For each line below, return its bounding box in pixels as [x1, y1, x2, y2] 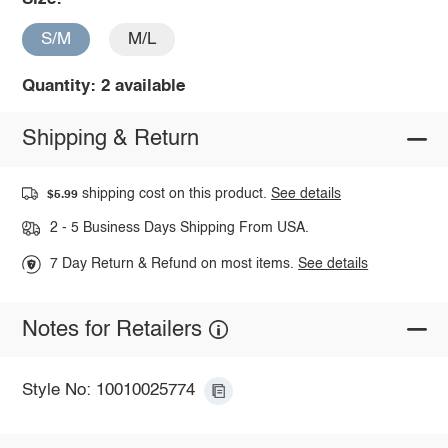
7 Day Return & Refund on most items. [50, 257, 299, 272]
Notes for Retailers [21, 318, 202, 341]
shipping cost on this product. [78, 186, 272, 201]
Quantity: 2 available [21, 77, 185, 95]
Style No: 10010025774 [21, 382, 195, 400]
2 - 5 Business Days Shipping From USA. [49, 221, 309, 236]
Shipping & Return [21, 128, 199, 151]
